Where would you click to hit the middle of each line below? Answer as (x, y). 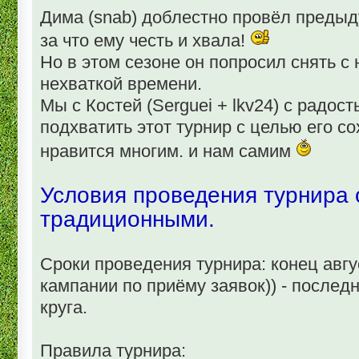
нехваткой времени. (121, 83)
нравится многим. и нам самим (168, 151)
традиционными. (127, 218)
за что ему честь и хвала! (145, 40)
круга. (64, 307)
